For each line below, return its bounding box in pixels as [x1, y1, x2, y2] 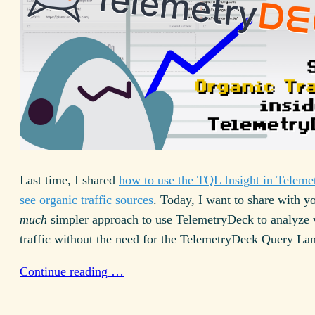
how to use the [119, 173, 197, 188]
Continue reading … [20, 264, 124, 279]
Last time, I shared [20, 173, 119, 188]
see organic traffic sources [20, 193, 153, 207]
